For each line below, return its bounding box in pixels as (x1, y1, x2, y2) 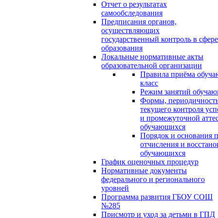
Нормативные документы (101, 166, 187, 175)
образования (101, 44, 143, 52)
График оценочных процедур (101, 158, 199, 166)
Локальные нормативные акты (101, 53, 203, 61)
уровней (101, 184, 129, 192)
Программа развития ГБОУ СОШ (101, 193, 213, 201)
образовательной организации (101, 61, 202, 70)
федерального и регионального (101, 175, 205, 183)
